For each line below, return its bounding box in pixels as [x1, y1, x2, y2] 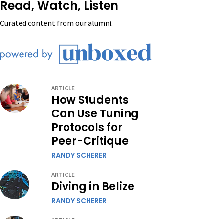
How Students [51, 92, 129, 108]
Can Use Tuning [51, 106, 139, 122]
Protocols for [51, 120, 123, 135]
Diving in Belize [51, 179, 134, 195]
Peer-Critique [51, 133, 129, 149]
